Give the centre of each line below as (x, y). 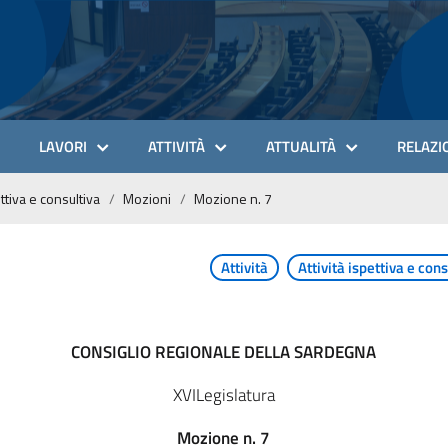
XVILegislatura (223, 395)
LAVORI (63, 146)
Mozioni (147, 198)
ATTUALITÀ (301, 146)
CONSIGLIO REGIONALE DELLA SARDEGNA (224, 352)
